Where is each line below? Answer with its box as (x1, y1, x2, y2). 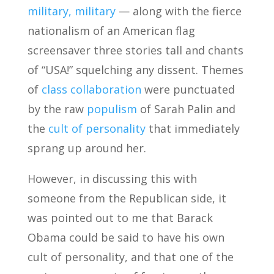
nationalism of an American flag (27, 23, 195, 38)
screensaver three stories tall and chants (27, 43, 243, 57)
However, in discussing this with (27, 171, 197, 186)
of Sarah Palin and (136, 102, 235, 116)
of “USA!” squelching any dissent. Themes (27, 62, 243, 77)
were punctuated (141, 82, 235, 97)
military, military (27, 4, 116, 18)
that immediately (145, 121, 240, 136)
